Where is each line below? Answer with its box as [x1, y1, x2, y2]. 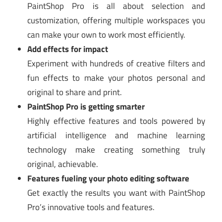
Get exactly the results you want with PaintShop [27, 186, 205, 200]
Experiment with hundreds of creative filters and [27, 57, 205, 70]
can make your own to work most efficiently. [27, 28, 186, 42]
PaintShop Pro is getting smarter [27, 100, 145, 113]
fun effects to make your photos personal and [27, 71, 205, 85]
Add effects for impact [27, 43, 109, 56]
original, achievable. [27, 158, 99, 171]
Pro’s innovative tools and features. [27, 201, 155, 214]
